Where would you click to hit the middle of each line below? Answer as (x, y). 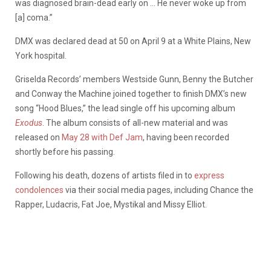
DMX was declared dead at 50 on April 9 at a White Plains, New (133, 41)
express (209, 175)
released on (38, 137)
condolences (39, 190)
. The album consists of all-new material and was (135, 122)
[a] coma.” (34, 17)
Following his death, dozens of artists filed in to (105, 175)
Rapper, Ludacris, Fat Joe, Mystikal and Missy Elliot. (111, 204)
